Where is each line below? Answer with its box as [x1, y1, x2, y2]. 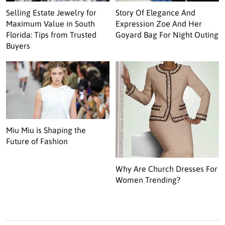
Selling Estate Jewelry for [6, 8, 96, 17]
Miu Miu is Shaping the [6, 126, 86, 135]
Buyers [6, 41, 30, 50]
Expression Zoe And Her [116, 19, 202, 28]
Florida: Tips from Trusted [6, 30, 96, 39]
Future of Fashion [6, 137, 70, 146]
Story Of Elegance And [116, 8, 196, 17]
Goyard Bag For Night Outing [116, 30, 219, 39]
